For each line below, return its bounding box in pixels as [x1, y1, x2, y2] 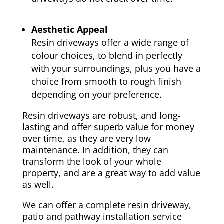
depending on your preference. [31, 88, 162, 101]
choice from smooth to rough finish [31, 75, 181, 88]
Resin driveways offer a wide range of [31, 36, 189, 49]
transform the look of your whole [22, 155, 161, 168]
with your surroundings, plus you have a [31, 62, 201, 75]
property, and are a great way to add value [22, 167, 200, 179]
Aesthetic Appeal [31, 23, 108, 36]
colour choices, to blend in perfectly [31, 49, 182, 62]
